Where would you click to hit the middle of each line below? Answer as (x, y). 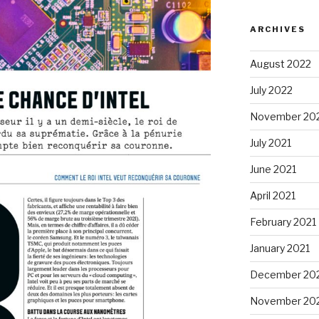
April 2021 (272, 195)
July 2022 (271, 90)
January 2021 (279, 248)
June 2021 (273, 169)
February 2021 (283, 222)
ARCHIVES (277, 29)
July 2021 (270, 143)
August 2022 (280, 64)
